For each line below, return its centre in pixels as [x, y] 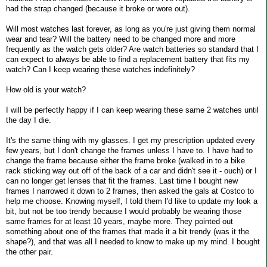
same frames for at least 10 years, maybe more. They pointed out [119, 221]
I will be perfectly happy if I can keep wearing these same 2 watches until [132, 110]
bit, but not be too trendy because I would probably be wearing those [124, 211]
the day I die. [29, 120]
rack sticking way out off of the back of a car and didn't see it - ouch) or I [131, 170]
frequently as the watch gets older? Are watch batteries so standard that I [132, 49]
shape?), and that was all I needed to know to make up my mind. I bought [133, 241]
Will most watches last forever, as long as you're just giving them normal [131, 29]
